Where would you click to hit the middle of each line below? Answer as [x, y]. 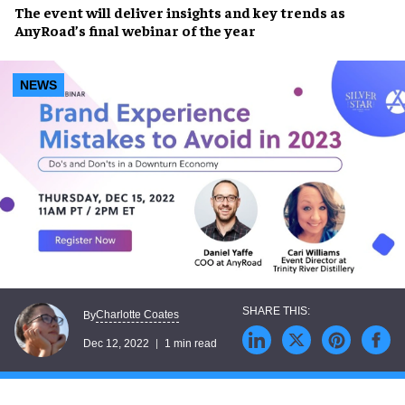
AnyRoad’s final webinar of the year [135, 30]
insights [193, 12]
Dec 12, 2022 [116, 344]
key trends [289, 12]
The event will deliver [89, 12]
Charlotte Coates [137, 315]
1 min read [191, 344]
